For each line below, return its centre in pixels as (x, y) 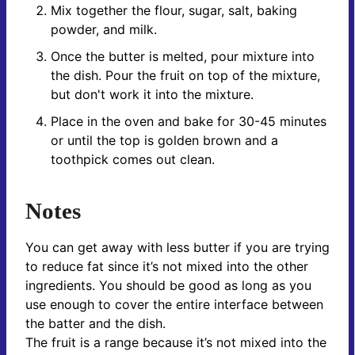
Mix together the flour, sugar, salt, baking (174, 11)
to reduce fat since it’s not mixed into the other (167, 266)
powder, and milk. (104, 30)
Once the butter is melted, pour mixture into (183, 57)
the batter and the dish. (95, 323)
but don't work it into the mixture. (152, 95)
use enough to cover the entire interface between (174, 304)
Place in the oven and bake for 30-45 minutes (189, 122)
